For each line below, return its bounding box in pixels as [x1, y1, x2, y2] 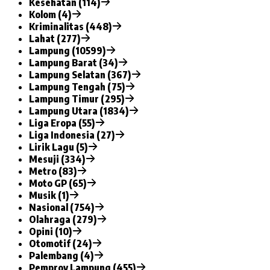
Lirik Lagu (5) [29, 140, 87, 153]
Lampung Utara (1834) [29, 104, 128, 117]
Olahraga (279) [29, 213, 96, 225]
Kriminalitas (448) [29, 20, 111, 33]
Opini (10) [29, 225, 72, 237]
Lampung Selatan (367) [29, 68, 131, 81]
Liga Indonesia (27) [29, 128, 115, 141]
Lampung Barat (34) [29, 56, 118, 69]
